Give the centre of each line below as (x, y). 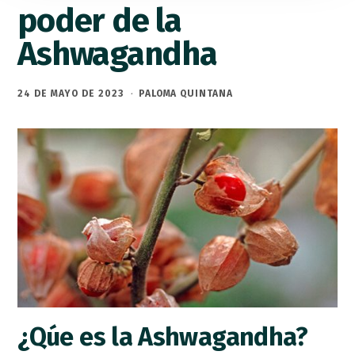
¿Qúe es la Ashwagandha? (163, 336)
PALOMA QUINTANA (186, 93)
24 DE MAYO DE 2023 (71, 93)
